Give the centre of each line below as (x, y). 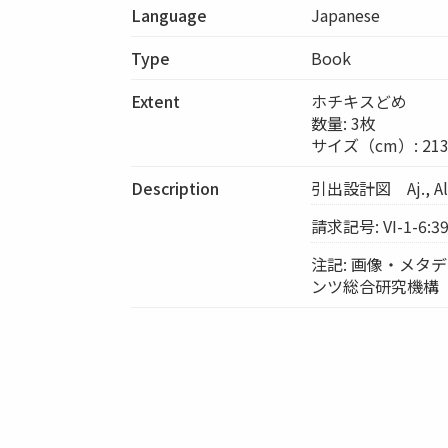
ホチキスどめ (359, 100)
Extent (156, 100)
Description (175, 187)
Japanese (346, 14)
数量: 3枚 (344, 122)
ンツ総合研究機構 (375, 285)
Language (169, 14)
